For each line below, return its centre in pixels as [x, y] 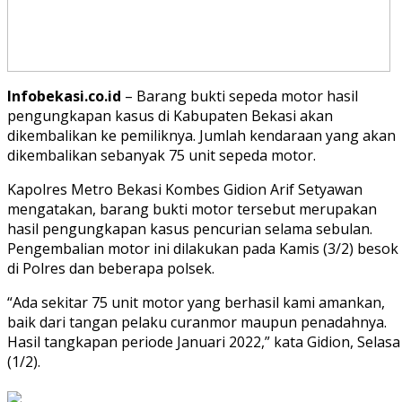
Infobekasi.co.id [64, 96]
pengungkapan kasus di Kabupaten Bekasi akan [170, 116]
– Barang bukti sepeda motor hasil [240, 96]
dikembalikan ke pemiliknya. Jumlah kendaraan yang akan [201, 136]
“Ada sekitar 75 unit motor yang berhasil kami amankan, [196, 303]
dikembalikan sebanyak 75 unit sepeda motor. [162, 156]
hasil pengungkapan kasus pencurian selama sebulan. [190, 229]
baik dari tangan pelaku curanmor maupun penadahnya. [197, 323]
